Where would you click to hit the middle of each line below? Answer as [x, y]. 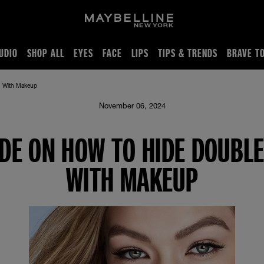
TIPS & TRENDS [187, 52]
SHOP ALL [45, 52]
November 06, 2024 [132, 106]
